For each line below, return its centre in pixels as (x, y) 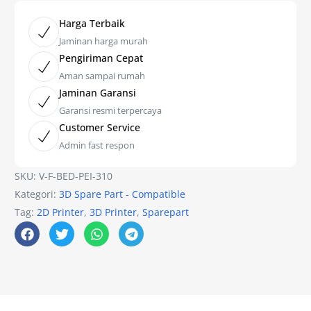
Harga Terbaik (92, 24)
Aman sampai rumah (102, 76)
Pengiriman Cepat (101, 58)
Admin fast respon (97, 145)
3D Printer (114, 212)
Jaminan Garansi (98, 93)
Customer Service (100, 128)
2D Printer (61, 212)
